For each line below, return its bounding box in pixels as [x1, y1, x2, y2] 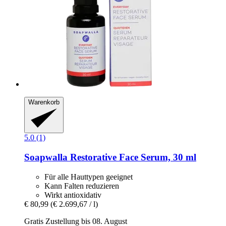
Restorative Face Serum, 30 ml [68, 152, 196, 163]
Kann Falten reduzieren [44, 181, 119, 190]
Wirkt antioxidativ [44, 190, 101, 199]
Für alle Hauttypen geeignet [44, 172, 133, 181]
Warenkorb [28, 98, 60, 106]
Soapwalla [24, 152, 68, 163]
